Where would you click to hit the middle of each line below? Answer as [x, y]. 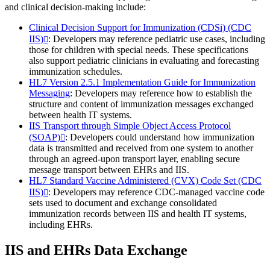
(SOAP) [45, 137]
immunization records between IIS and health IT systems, [138, 214]
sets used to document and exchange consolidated [123, 203]
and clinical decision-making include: [75, 7]
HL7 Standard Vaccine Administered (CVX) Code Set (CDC [145, 181]
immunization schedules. [76, 72]
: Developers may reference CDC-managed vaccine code [156, 192]
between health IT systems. [80, 115]
